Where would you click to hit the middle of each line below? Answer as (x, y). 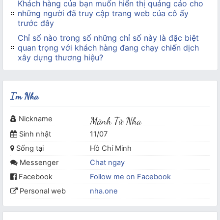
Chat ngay (108, 163)
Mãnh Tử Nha (116, 121)
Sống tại (30, 149)
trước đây (36, 23)
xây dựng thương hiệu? (60, 58)
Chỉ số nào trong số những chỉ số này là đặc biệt (108, 38)
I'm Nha (24, 96)
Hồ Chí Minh (111, 149)
